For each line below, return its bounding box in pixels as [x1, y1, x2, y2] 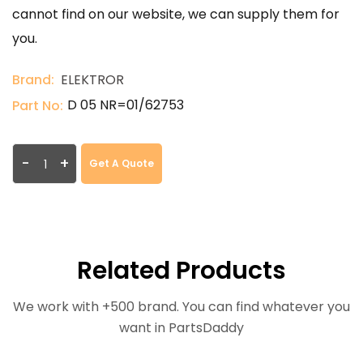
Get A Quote [89, 156, 154, 170]
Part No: [12, 96, 63, 115]
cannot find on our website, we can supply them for [12, 5, 340, 23]
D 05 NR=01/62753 [67, 96, 184, 114]
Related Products [77, 254, 286, 288]
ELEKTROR [61, 70, 124, 89]
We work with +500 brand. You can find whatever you [13, 297, 350, 316]
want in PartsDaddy [119, 318, 244, 337]
